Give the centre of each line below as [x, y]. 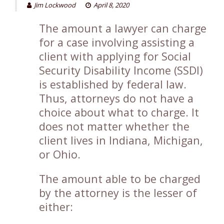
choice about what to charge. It [119, 112]
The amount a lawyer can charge [123, 28]
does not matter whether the [114, 126]
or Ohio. [60, 154]
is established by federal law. [113, 84]
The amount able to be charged [120, 179]
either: [56, 207]
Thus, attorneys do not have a [116, 98]
